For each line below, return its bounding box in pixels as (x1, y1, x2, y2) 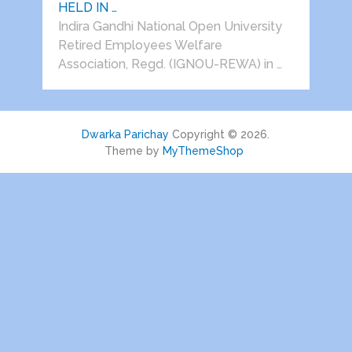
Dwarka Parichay (82, 128, 170, 141)
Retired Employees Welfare (57, 38, 222, 53)
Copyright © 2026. (169, 128, 270, 141)
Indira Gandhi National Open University (57, 19, 282, 35)
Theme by (104, 145, 163, 158)
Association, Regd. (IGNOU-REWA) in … (57, 57, 282, 72)
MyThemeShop (163, 145, 244, 158)
